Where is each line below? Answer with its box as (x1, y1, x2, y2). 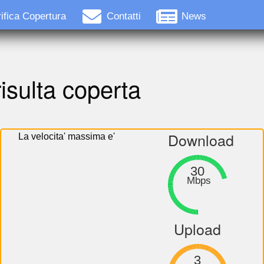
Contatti (107, 11, 141, 22)
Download (168, 129, 234, 150)
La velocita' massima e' (18, 131, 115, 141)
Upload (174, 218, 221, 240)
